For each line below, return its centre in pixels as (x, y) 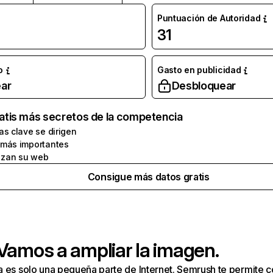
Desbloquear (204, 86)
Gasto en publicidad (199, 70)
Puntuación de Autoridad (209, 18)
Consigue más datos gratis (148, 177)
